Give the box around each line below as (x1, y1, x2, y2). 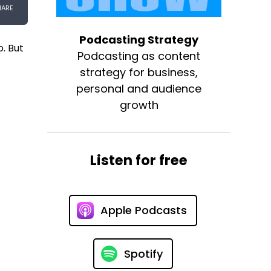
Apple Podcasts (100, 203, 187, 218)
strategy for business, (80, 64, 198, 80)
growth (119, 97, 158, 113)
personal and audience (76, 80, 202, 96)
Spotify (123, 246, 163, 261)
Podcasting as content (77, 48, 201, 64)
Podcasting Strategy (79, 31, 199, 47)
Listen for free (90, 150, 188, 170)
